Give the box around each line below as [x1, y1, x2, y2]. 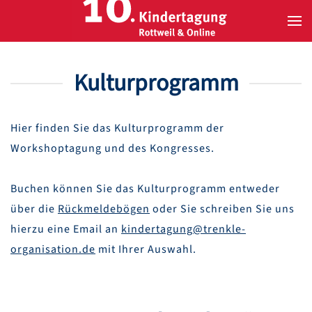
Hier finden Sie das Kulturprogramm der [10, 120, 224, 136]
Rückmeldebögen [58, 201, 150, 217]
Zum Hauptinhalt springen [31, 32, 155, 47]
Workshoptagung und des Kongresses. [10, 141, 214, 156]
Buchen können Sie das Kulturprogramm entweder [10, 181, 280, 196]
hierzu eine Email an [10, 221, 121, 237]
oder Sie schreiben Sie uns [150, 201, 295, 217]
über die [10, 201, 58, 217]
